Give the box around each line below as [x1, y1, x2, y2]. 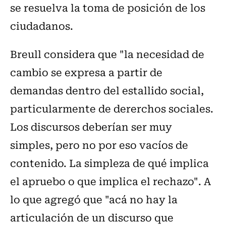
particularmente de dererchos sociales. [10, 100, 213, 117]
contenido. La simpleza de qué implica [10, 155, 209, 171]
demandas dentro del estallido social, [10, 82, 204, 98]
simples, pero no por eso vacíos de [10, 137, 188, 153]
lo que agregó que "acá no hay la [10, 191, 178, 207]
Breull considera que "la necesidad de [10, 46, 204, 62]
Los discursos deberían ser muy [10, 119, 172, 135]
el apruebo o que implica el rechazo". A [10, 173, 211, 189]
